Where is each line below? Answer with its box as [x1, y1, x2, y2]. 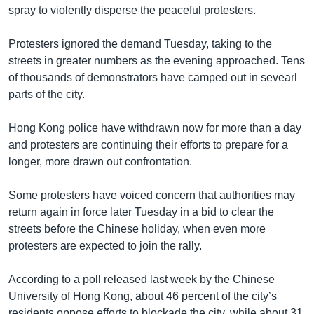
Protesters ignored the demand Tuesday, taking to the [8, 38, 272, 50]
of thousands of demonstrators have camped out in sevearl [8, 71, 297, 84]
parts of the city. [8, 88, 85, 101]
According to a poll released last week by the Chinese [8, 273, 275, 286]
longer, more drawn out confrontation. [8, 156, 192, 168]
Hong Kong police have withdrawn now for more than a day [8, 122, 301, 135]
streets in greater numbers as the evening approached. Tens [8, 55, 305, 67]
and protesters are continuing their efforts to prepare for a [8, 139, 288, 151]
